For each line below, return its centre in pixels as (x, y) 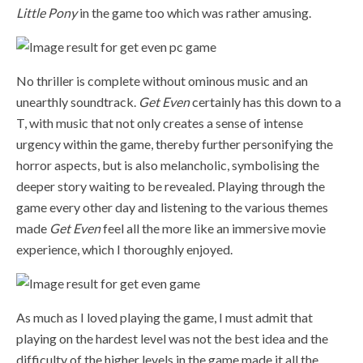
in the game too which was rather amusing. (194, 12)
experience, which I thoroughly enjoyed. (124, 249)
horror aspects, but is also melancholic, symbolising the (168, 164)
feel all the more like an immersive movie (213, 228)
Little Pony (47, 12)
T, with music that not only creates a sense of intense (160, 122)
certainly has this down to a (265, 101)
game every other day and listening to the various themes (172, 207)
